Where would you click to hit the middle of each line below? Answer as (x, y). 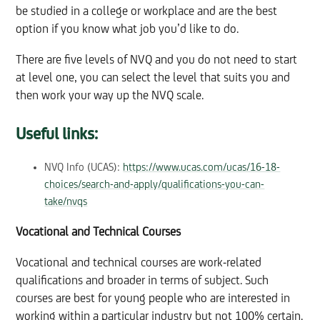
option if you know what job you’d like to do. (127, 29)
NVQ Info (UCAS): (84, 167)
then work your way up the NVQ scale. (110, 96)
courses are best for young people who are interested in (153, 299)
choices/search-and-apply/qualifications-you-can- (155, 185)
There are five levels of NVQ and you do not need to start (157, 60)
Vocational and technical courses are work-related (139, 263)
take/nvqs (66, 202)
